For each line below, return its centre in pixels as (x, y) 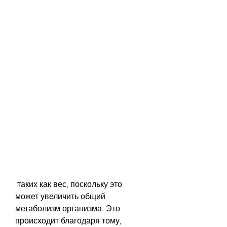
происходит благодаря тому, (68, 220)
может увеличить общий (60, 196)
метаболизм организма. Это (68, 208)
